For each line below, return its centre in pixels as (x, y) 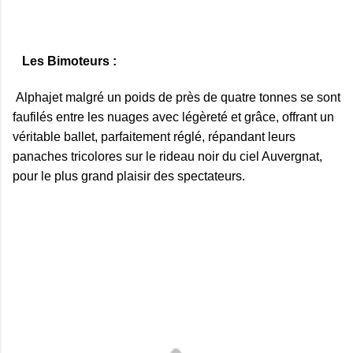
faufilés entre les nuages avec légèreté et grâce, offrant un (173, 117)
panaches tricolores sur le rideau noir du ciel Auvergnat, (167, 157)
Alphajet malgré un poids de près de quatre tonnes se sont (176, 98)
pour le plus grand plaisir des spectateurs (127, 176)
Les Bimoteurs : (69, 61)
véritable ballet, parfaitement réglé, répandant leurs (154, 137)
